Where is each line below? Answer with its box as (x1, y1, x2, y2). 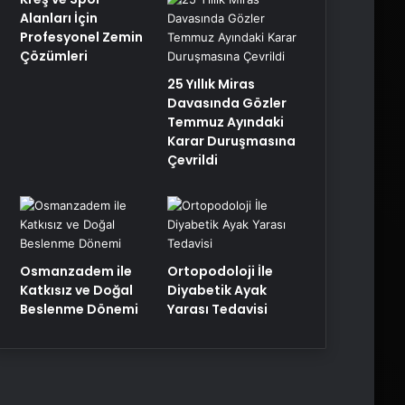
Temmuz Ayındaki (167, 113, 285, 131)
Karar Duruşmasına (167, 132, 297, 150)
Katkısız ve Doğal (20, 281, 133, 299)
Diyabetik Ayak (167, 281, 268, 299)
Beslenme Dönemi (20, 300, 138, 318)
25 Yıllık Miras (167, 75, 256, 93)
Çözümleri (20, 47, 88, 65)
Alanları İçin (20, 9, 98, 27)
